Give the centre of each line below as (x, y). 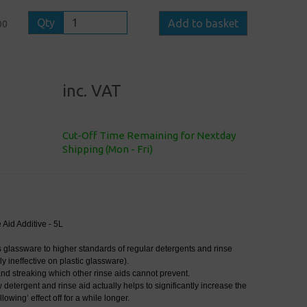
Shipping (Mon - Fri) (108, 149)
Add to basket (203, 24)
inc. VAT (92, 91)
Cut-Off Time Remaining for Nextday (149, 136)
